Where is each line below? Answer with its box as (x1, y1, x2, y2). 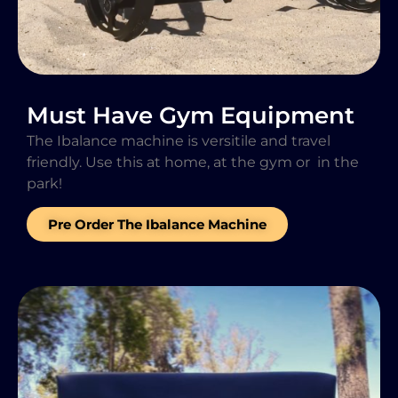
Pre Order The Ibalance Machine (48, 216, 267, 234)
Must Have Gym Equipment (27, 100, 354, 130)
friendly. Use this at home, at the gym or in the (27, 153, 359, 171)
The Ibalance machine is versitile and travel (27, 131, 330, 149)
